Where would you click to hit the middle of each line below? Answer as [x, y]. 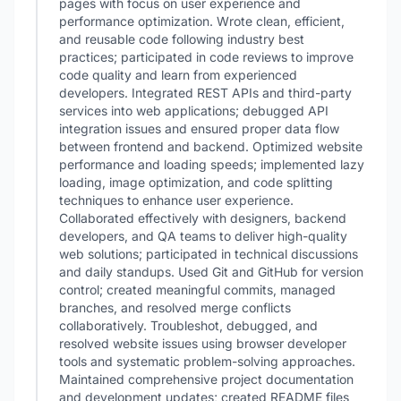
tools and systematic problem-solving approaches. [207, 361]
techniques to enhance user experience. [176, 200]
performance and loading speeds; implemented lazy [212, 164]
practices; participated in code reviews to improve [206, 57]
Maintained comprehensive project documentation [206, 379]
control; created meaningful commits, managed [197, 290]
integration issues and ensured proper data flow [199, 128]
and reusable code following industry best [182, 39]
